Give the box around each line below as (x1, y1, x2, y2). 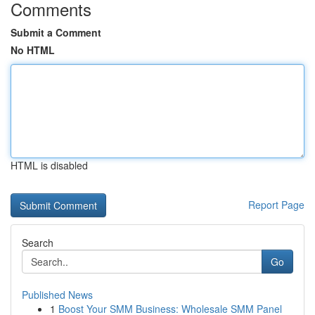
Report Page (248, 198, 304, 212)
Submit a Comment (11, 25, 101, 39)
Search (22, 236, 53, 250)
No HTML (11, 43, 55, 57)
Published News (22, 288, 93, 302)
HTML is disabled (11, 158, 88, 172)
